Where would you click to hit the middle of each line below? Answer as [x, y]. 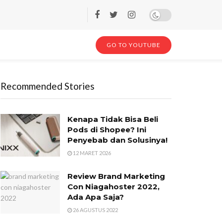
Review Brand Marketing [116, 176]
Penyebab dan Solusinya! [117, 140]
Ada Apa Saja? [96, 197]
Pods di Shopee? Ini [107, 130]
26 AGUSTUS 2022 [95, 210]
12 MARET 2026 [91, 153]
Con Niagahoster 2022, [113, 187]
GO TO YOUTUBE [134, 45]
